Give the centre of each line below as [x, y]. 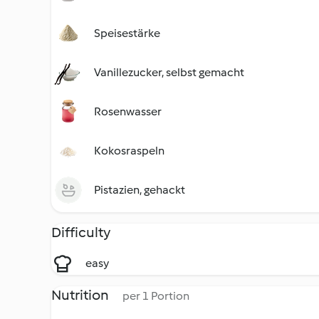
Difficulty [81, 232]
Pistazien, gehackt [140, 190]
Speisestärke [127, 33]
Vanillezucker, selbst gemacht [169, 72]
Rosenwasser [128, 111]
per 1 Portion [156, 296]
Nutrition [81, 295]
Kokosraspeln [129, 151]
